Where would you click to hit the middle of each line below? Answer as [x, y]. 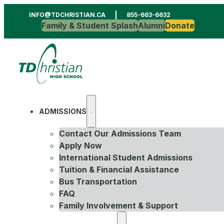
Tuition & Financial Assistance [119, 170]
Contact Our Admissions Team [120, 134]
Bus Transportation [98, 182]
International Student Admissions [126, 158]
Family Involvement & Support [118, 206]
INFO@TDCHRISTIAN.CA [67, 15]
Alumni [151, 26]
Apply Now [80, 146]
